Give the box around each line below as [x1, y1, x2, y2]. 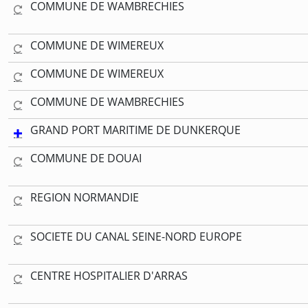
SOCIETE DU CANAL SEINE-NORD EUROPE [30, 228, 242, 244]
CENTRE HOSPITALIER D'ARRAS [30, 267, 188, 283]
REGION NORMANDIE [30, 189, 139, 205]
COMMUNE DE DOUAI [30, 150, 142, 166]
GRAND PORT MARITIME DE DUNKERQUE [30, 122, 241, 137]
